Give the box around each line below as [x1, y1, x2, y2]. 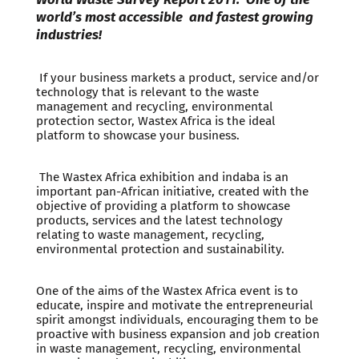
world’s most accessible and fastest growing [35, 8, 313, 25]
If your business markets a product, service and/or [38, 70, 319, 85]
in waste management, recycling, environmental [35, 341, 301, 356]
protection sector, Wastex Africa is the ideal [35, 113, 276, 128]
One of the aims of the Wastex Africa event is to [35, 283, 298, 298]
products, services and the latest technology [35, 212, 283, 228]
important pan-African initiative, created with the [35, 184, 309, 199]
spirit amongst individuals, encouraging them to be [35, 312, 318, 327]
